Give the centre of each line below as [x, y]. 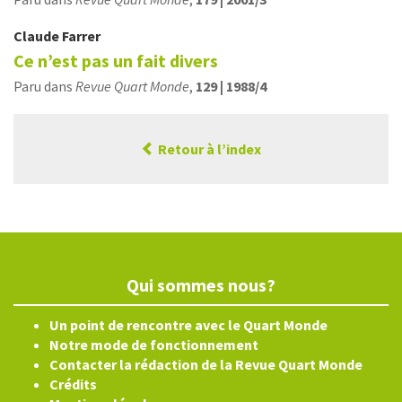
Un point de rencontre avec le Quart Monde [188, 325]
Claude [38, 36]
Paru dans [44, 86]
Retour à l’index [208, 149]
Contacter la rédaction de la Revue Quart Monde [206, 364]
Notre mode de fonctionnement [154, 345]
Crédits [73, 384]
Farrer [81, 36]
